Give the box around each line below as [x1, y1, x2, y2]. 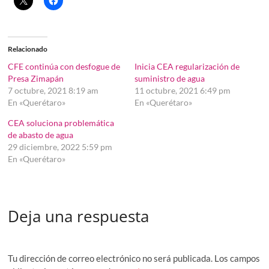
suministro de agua [134, 73, 205, 84]
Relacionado [8, 44, 48, 54]
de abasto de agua [8, 130, 74, 141]
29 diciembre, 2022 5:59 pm [8, 142, 113, 153]
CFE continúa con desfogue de [8, 61, 121, 72]
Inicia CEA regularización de [134, 61, 240, 72]
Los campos [214, 252, 261, 264]
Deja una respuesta [8, 205, 150, 228]
